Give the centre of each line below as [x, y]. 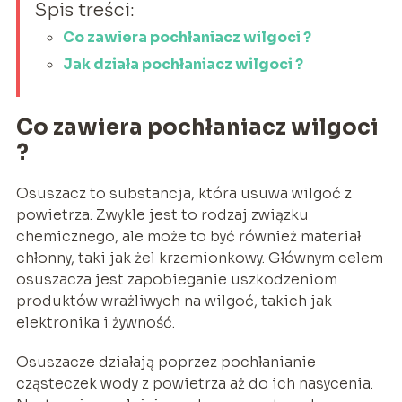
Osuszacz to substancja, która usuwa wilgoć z [184, 194]
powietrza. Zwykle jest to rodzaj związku [162, 215]
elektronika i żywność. [95, 323]
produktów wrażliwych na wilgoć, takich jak [174, 301]
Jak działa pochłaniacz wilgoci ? [183, 65]
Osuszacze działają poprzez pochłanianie [166, 363]
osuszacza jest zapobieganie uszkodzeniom [176, 280]
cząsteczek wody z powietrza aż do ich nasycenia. [194, 384]
